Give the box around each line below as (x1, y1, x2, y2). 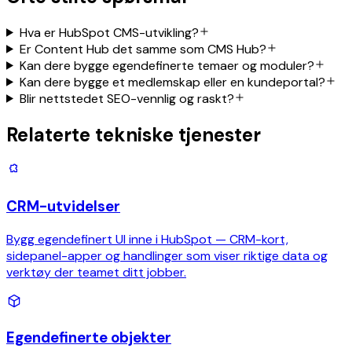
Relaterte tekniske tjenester (6, 122, 261, 147)
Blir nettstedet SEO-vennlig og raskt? (19, 90, 234, 107)
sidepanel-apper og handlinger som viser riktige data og (6, 247, 328, 264)
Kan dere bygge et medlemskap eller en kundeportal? (19, 73, 325, 90)
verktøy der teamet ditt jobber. (6, 263, 186, 280)
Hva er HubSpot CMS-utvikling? (19, 24, 199, 41)
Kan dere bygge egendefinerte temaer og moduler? (19, 57, 314, 74)
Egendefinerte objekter (6, 327, 171, 347)
